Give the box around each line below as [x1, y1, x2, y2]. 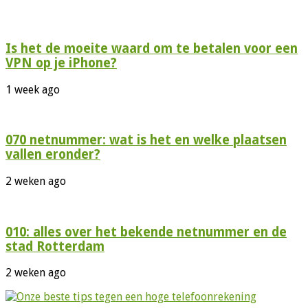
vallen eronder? [5, 147, 100, 162]
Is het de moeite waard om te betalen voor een [5, 41, 298, 56]
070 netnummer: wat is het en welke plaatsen [5, 133, 287, 148]
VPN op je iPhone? [5, 55, 117, 70]
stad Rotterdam [5, 239, 104, 254]
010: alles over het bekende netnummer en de [5, 224, 287, 239]
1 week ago [5, 82, 60, 96]
